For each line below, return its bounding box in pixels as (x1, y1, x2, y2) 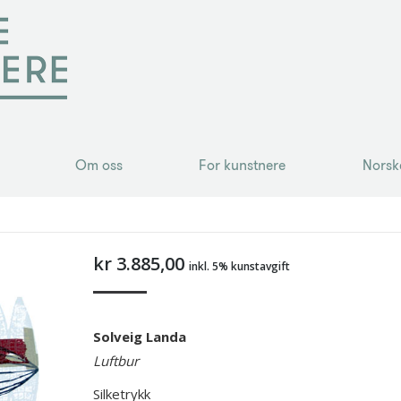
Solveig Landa (92, 328, 186, 346)
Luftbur (92, 352, 139, 370)
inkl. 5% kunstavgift (188, 259, 290, 274)
